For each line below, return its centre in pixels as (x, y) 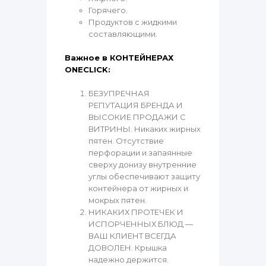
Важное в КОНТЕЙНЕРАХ (119, 58)
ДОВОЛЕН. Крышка (128, 248)
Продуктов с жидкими (133, 22)
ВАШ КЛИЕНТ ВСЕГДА (132, 236)
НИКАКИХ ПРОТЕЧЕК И (136, 212)
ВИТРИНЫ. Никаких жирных (145, 129)
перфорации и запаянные (140, 153)
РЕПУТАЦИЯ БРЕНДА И (136, 105)
